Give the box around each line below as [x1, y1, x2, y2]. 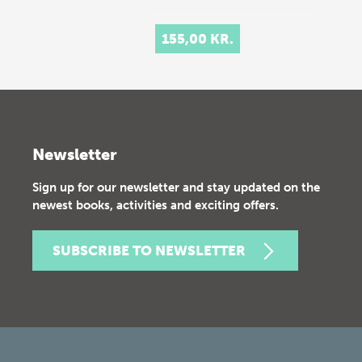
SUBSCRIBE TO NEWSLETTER [53, 242, 246, 259]
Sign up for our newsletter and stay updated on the [32, 180, 320, 195]
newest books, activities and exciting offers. [32, 198, 279, 213]
